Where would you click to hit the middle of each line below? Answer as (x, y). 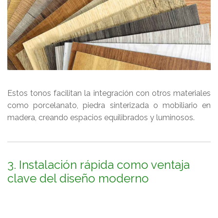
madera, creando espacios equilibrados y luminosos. (101, 118)
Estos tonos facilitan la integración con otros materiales (109, 93)
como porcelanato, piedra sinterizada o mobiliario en (109, 106)
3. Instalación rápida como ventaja (99, 165)
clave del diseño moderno (78, 179)
